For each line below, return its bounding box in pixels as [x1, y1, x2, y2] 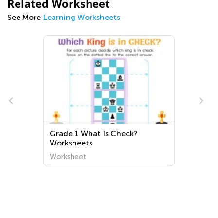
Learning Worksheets [43, 13, 120, 22]
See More [7, 13, 43, 22]
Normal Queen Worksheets [50, 129, 149, 138]
